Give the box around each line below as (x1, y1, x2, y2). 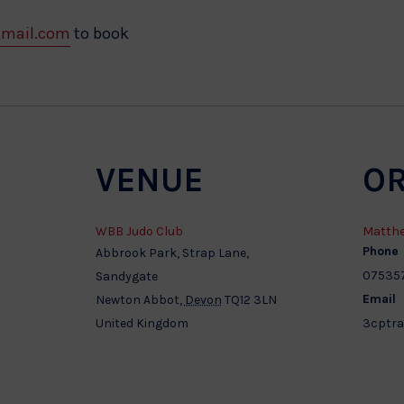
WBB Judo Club (95, 224, 183, 239)
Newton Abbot (95, 292, 179, 308)
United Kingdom (95, 316, 188, 331)
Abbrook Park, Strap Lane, (95, 245, 249, 261)
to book (70, 23, 129, 43)
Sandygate (95, 269, 158, 284)
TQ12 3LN (224, 292, 277, 308)
